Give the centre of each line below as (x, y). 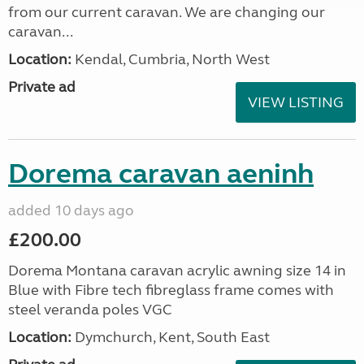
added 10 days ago (71, 210)
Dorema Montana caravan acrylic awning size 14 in (177, 271)
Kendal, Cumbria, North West (171, 59)
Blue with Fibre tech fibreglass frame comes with (171, 290)
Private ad (42, 87)
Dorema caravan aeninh (161, 174)
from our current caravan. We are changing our (167, 12)
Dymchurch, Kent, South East (171, 337)
